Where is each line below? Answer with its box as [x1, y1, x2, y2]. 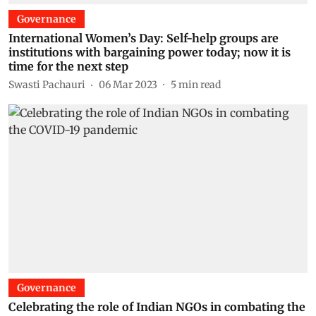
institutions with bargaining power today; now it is [8, 45, 291, 59]
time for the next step [8, 59, 128, 73]
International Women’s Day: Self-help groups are [8, 31, 279, 45]
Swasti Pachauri [8, 78, 85, 91]
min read [178, 78, 221, 91]
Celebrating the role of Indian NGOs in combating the [8, 299, 305, 314]
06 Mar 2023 [99, 78, 157, 91]
